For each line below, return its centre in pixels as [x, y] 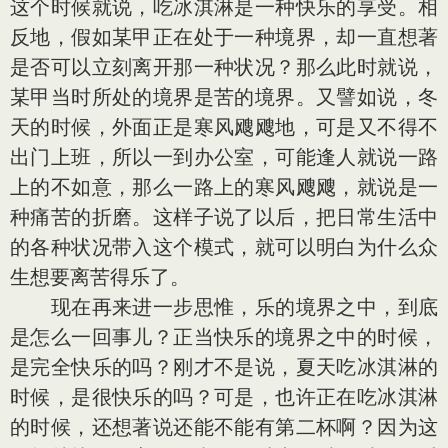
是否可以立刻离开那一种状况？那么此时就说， [224, 67]
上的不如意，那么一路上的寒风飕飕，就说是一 [224, 187]
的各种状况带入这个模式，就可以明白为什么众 [224, 247]
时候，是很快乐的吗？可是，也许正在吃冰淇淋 [224, 397]
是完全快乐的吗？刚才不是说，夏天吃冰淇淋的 [224, 367]
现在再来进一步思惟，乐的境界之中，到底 [224, 307]
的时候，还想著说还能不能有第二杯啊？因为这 [224, 427]
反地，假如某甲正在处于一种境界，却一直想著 [224, 37]
